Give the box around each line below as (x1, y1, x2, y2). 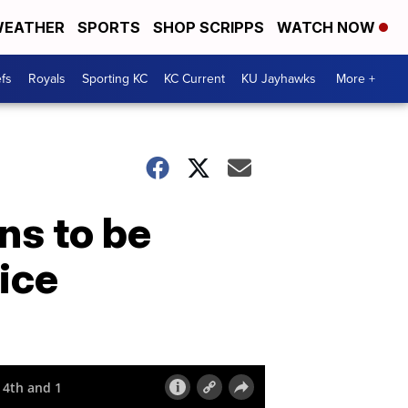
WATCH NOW (277, 18, 379, 36)
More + (336, 69, 375, 88)
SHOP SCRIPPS (153, 18, 264, 36)
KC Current (164, 69, 225, 88)
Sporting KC (82, 69, 148, 88)
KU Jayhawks (241, 69, 316, 88)
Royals (28, 69, 66, 88)
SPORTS (77, 18, 140, 36)
